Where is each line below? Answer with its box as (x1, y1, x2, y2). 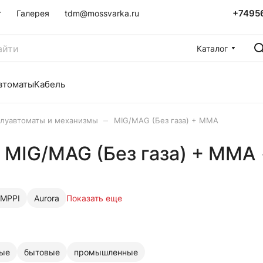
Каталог (197, 43, 228, 53)
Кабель (34, 79, 65, 90)
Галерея (16, 8, 49, 18)
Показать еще (66, 193, 122, 203)
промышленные (74, 247, 138, 257)
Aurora (34, 193, 59, 203)
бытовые (24, 247, 60, 257)
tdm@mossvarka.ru (65, 8, 139, 18)
